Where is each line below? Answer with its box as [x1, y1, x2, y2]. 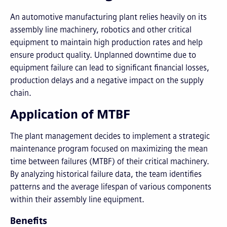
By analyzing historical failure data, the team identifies [10, 169, 202, 179]
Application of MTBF [10, 107, 130, 122]
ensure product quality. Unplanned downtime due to [10, 50, 196, 60]
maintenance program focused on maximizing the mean [10, 144, 208, 154]
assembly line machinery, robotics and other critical [10, 25, 192, 34]
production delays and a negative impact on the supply [10, 75, 204, 85]
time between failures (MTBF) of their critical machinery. [10, 157, 209, 166]
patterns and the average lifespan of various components [10, 182, 211, 192]
